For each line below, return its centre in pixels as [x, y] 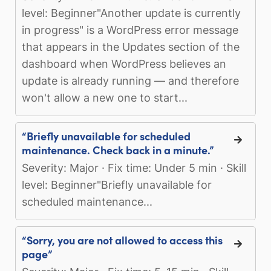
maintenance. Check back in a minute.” [118, 149]
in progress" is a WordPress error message [130, 30]
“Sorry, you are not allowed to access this [122, 240]
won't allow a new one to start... [105, 97]
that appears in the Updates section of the [131, 47]
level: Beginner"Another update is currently [131, 13]
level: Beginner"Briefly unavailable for [117, 184]
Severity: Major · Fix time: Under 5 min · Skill [134, 168]
